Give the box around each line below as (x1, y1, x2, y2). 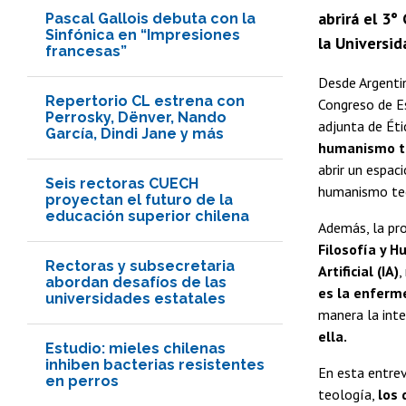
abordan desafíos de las (45, 273, 227, 291)
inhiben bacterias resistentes (45, 355, 265, 373)
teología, (318, 384, 378, 403)
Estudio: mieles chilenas (45, 339, 226, 357)
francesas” (45, 42, 127, 60)
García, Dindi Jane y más (45, 124, 224, 142)
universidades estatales (45, 289, 226, 307)
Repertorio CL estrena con (45, 92, 245, 110)
